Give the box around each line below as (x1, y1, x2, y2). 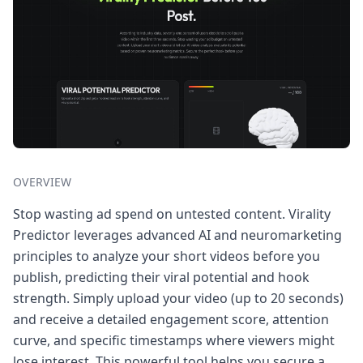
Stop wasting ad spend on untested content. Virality (13, 204, 331, 223)
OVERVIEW (13, 173, 72, 190)
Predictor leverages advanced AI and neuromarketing (13, 225, 342, 244)
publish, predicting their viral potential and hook (13, 267, 310, 286)
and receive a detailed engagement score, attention (13, 310, 329, 328)
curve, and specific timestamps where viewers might (13, 331, 335, 349)
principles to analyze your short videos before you (13, 246, 320, 265)
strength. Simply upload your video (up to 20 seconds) (13, 288, 344, 307)
